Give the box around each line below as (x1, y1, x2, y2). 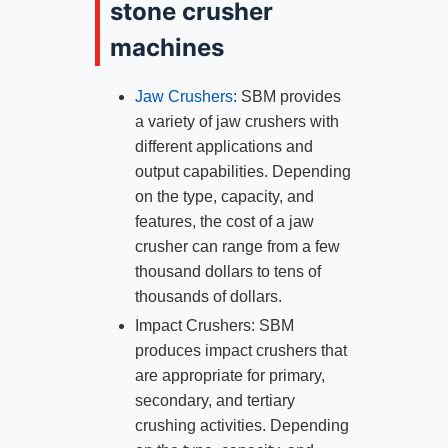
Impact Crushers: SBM (134, 317, 294, 335)
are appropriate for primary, (134, 367, 325, 385)
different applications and (134, 137, 313, 155)
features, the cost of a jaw (134, 212, 314, 230)
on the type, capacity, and (134, 187, 314, 205)
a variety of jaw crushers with (134, 112, 339, 130)
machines (109, 33, 224, 63)
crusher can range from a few (134, 237, 340, 255)
